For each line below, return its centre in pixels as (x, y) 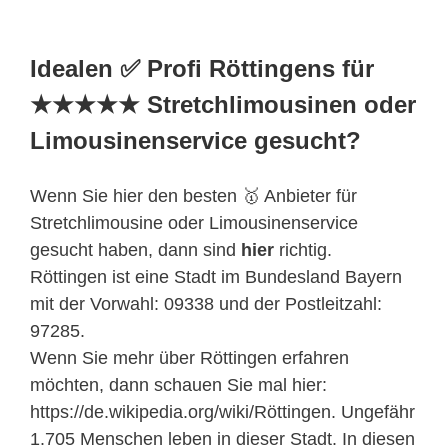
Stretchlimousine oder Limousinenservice (194, 222)
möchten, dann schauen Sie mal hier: (178, 384)
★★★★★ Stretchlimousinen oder (223, 104)
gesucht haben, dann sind (135, 249)
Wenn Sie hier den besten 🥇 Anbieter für (193, 195)
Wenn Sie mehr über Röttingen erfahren (189, 357)
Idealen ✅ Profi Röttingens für (202, 68)
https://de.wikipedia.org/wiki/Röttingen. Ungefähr (222, 411)
